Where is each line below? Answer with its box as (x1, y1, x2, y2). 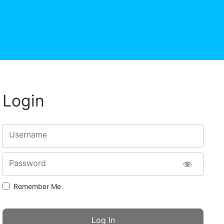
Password (9, 157, 46, 168)
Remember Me (13, 181, 61, 190)
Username (9, 129, 47, 139)
